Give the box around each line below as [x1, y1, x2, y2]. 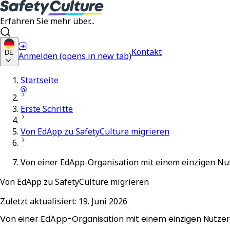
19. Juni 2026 [79, 196, 127, 207]
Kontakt [131, 46, 162, 57]
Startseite [21, 74, 59, 86]
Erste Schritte [21, 103, 73, 114]
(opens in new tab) [60, 50, 131, 62]
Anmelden [18, 50, 57, 62]
